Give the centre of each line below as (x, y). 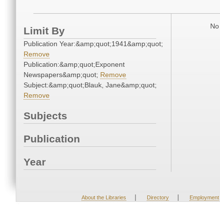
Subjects (45, 116)
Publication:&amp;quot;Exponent (74, 65)
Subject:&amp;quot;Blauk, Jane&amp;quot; (90, 85)
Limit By (44, 31)
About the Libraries (104, 198)
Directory (158, 198)
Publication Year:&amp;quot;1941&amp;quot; (93, 44)
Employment (204, 198)
